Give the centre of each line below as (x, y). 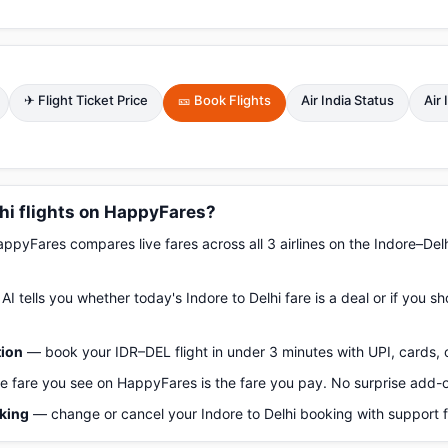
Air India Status (347, 100)
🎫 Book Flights (224, 100)
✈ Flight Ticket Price (86, 100)
